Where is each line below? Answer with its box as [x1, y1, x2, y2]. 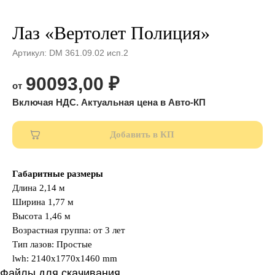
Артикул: [12, 48, 49, 58]
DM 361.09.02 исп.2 [49, 48, 128, 58]
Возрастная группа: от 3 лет [12, 225, 125, 236]
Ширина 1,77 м [12, 197, 74, 207]
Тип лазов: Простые [12, 239, 92, 250]
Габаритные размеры [12, 169, 103, 179]
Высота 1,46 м [12, 211, 71, 222]
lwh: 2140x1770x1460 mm [12, 254, 117, 264]
